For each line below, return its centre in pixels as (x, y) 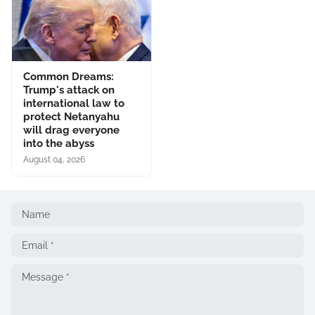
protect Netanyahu (71, 116)
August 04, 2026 (54, 159)
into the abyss (59, 143)
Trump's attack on (69, 90)
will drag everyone (71, 130)
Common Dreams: (69, 76)
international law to (74, 103)
